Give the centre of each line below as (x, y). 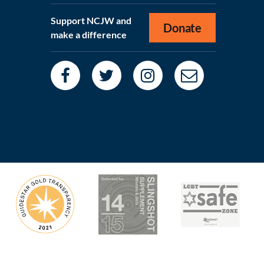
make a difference (89, 34)
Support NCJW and (91, 20)
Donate (182, 28)
